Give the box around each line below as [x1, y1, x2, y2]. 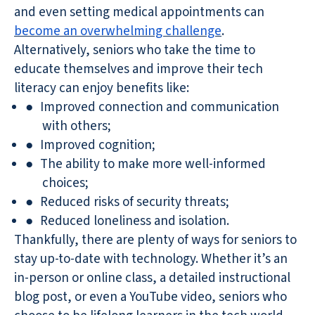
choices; [42, 174, 89, 193]
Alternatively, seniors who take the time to [14, 41, 255, 60]
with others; [42, 117, 111, 136]
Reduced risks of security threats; [40, 193, 229, 212]
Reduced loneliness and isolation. [40, 212, 229, 231]
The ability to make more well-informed [40, 155, 266, 174]
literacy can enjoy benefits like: [14, 79, 189, 98]
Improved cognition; [40, 136, 155, 155]
